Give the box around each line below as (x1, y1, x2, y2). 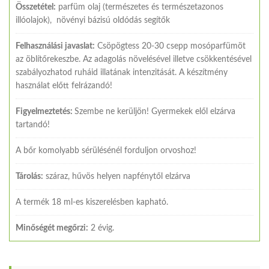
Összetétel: (16, 2, 56, 11)
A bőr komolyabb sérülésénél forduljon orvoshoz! (16, 146, 196, 155)
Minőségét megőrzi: (16, 223, 88, 232)
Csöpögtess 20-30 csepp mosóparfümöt (95, 41, 246, 50)
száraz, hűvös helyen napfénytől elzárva (43, 172, 190, 181)
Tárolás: (16, 172, 43, 181)
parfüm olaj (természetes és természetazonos (56, 2, 223, 11)
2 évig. (88, 223, 114, 232)
